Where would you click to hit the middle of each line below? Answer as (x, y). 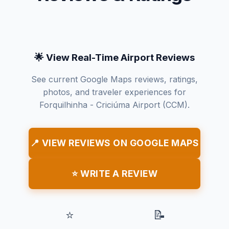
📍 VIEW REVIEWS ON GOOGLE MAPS (114, 143)
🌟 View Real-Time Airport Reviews (114, 58)
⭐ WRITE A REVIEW (114, 174)
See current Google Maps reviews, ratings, (114, 79)
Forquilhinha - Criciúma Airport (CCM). (114, 105)
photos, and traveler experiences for (114, 92)
